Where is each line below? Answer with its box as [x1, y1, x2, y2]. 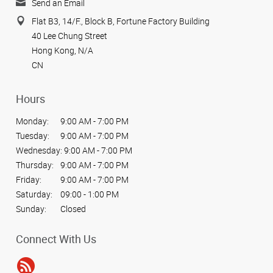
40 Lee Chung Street [32, 30, 107, 42]
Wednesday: [16, 144, 62, 157]
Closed [58, 203, 86, 215]
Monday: [16, 115, 49, 127]
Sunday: [16, 203, 46, 215]
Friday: [16, 174, 41, 186]
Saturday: [16, 188, 52, 200]
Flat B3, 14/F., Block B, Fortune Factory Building [32, 15, 210, 27]
